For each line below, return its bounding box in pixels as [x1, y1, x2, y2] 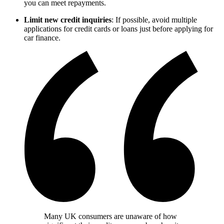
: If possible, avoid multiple [111, 15, 197, 24]
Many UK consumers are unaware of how [44, 212, 177, 221]
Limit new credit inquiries [24, 15, 111, 24]
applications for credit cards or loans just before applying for [24, 24, 213, 33]
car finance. [24, 33, 60, 42]
